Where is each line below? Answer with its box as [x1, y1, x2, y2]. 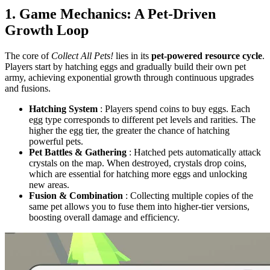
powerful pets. [29, 136, 83, 147]
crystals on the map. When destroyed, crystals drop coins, [29, 158, 246, 169]
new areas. [29, 180, 69, 190]
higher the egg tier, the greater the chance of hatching [29, 125, 230, 136]
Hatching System [29, 104, 98, 115]
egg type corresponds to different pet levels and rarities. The [29, 115, 256, 125]
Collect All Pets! [51, 51, 113, 61]
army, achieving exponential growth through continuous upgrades [5, 72, 254, 83]
